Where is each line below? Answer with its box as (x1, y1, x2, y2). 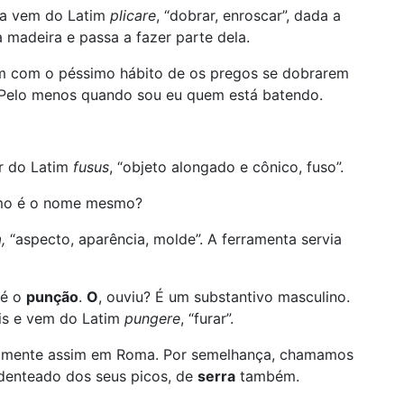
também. (235, 367, 299, 385)
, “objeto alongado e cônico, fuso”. (109, 158, 344, 176)
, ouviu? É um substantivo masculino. (98, 288, 350, 306)
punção (26, 288, 78, 306)
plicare (110, 6, 156, 24)
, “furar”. (180, 309, 234, 327)
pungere (124, 309, 180, 327)
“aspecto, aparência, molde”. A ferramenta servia (10, 230, 342, 248)
